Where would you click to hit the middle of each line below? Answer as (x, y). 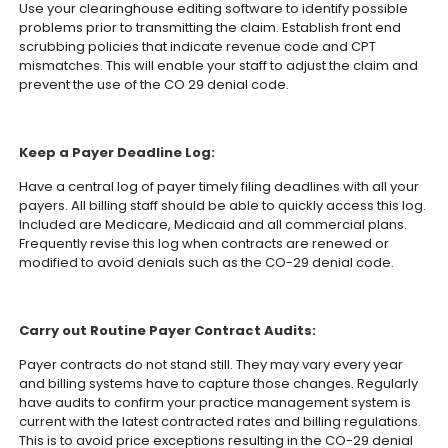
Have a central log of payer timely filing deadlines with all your (219, 186)
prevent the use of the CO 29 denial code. (154, 84)
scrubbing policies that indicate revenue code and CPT (198, 46)
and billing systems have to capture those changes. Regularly (219, 383)
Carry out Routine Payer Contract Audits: (168, 330)
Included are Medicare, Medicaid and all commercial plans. (213, 224)
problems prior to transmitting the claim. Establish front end (210, 27)
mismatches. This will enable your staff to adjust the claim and (219, 65)
